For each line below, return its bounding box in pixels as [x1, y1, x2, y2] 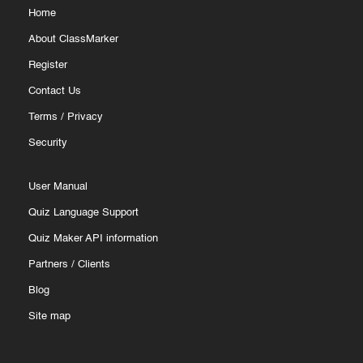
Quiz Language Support [28, 207, 139, 218]
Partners [28, 258, 68, 270]
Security [28, 137, 67, 148]
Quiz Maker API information [28, 233, 158, 244]
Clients [78, 258, 110, 270]
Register [28, 59, 67, 70]
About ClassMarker [28, 33, 118, 45]
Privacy [67, 111, 103, 122]
